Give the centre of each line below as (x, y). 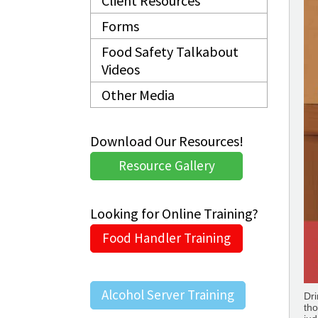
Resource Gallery (166, 165)
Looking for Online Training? (174, 213)
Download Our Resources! (167, 141)
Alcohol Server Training (168, 295)
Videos (121, 69)
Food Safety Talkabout (170, 51)
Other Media (138, 95)
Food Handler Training (166, 238)
